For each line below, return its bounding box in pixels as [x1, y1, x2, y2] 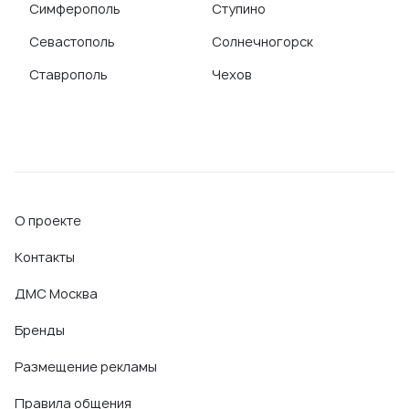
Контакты [15, 248, 75, 266]
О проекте [15, 212, 81, 229]
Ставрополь [29, 66, 108, 83]
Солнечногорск [212, 33, 313, 50]
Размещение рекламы [15, 358, 157, 375]
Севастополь [29, 33, 115, 50]
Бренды [15, 321, 65, 339]
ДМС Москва [15, 285, 98, 302]
